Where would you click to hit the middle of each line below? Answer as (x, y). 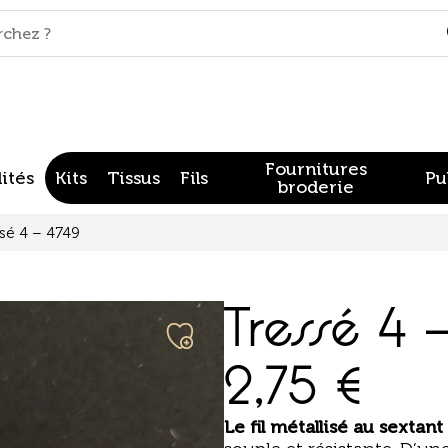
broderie (316, 187)
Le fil (247, 427)
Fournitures (316, 169)
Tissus (133, 178)
